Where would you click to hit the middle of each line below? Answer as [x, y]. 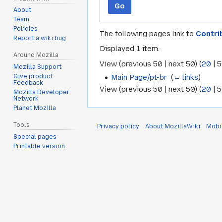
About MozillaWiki [173, 127]
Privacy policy [118, 127]
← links [186, 77]
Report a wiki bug [40, 38]
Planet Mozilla [35, 108]
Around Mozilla [36, 55]
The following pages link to [148, 34]
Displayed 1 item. [130, 49]
